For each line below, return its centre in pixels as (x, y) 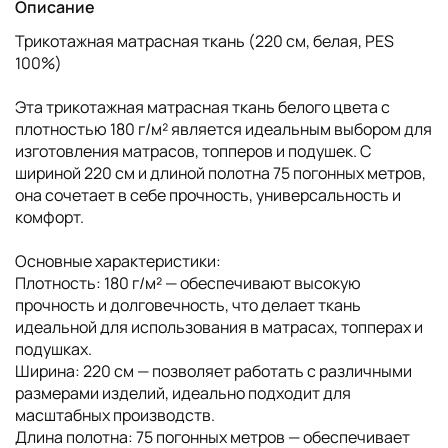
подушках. (53, 348)
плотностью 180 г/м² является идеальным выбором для (223, 128)
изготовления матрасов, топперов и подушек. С (193, 150)
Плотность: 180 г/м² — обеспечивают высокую (188, 282)
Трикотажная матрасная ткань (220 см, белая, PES (204, 40)
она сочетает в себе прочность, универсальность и (208, 194)
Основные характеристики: (118, 260)
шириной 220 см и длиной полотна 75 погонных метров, (220, 172)
